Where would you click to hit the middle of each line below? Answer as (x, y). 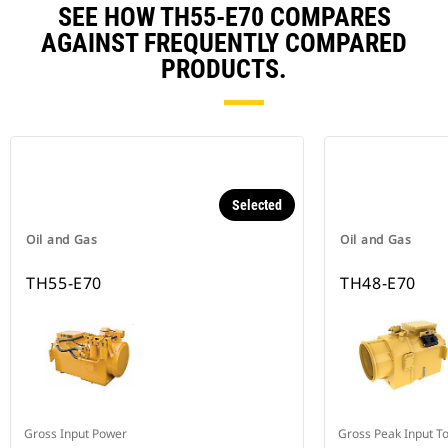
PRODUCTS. (224, 69)
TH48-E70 (378, 283)
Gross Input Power (75, 434)
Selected (257, 205)
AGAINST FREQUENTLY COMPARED (224, 43)
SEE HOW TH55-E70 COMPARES (224, 17)
